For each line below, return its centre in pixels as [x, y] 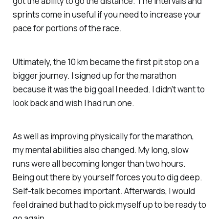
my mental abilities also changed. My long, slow [100, 150]
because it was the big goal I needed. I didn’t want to [109, 89]
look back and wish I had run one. [73, 103]
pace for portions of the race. [67, 28]
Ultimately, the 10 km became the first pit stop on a [106, 62]
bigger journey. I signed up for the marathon [94, 75]
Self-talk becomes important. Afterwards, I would [104, 191]
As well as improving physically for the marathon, [103, 136]
